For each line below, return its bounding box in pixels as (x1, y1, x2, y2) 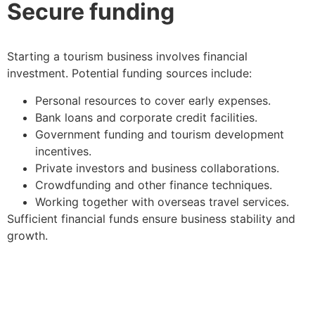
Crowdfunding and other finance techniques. (35, 177, 276, 192)
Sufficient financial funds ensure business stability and (7, 211, 295, 226)
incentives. (35, 143, 95, 158)
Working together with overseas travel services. (35, 194, 292, 209)
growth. (7, 228, 51, 243)
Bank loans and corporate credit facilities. (35, 110, 261, 124)
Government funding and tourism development (35, 127, 284, 141)
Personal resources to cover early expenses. (35, 93, 274, 108)
